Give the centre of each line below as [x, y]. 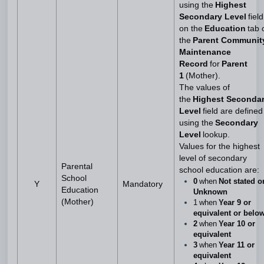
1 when [205, 202]
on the [192, 29]
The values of [204, 88]
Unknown [210, 192]
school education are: [219, 170]
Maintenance [205, 52]
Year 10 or [237, 224]
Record [194, 64]
